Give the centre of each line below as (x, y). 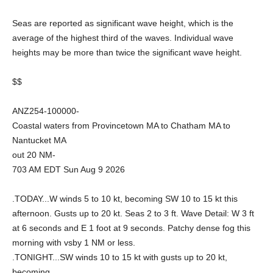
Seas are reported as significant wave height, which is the (123, 23)
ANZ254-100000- (46, 111)
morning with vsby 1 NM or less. (74, 243)
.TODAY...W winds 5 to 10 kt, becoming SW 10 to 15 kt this (125, 199)
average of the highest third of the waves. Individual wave (123, 38)
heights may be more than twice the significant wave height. (127, 52)
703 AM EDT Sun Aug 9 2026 (69, 169)
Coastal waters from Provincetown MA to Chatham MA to (121, 126)
